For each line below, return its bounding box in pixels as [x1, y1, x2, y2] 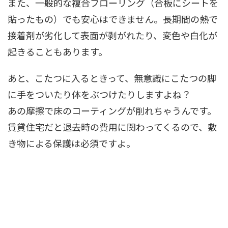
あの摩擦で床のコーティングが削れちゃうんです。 [8, 103, 216, 117]
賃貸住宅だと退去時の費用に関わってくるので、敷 [8, 120, 217, 133]
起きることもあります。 [8, 44, 107, 58]
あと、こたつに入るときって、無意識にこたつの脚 [8, 71, 216, 84]
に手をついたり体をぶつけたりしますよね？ [8, 87, 191, 101]
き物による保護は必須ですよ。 [8, 136, 135, 150]
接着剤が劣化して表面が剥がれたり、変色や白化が [8, 28, 217, 42]
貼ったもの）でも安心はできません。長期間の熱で [8, 12, 218, 25]
